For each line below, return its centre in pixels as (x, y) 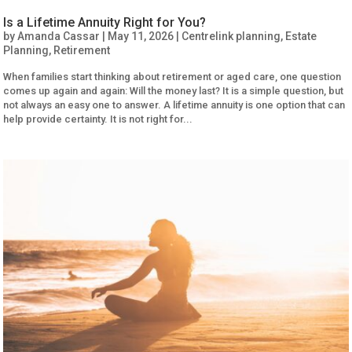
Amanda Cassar (59, 36)
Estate (301, 36)
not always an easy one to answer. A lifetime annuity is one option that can (174, 104)
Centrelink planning (231, 36)
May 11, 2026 (141, 36)
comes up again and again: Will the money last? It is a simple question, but (174, 90)
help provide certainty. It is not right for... (98, 119)
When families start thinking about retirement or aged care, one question (172, 76)
